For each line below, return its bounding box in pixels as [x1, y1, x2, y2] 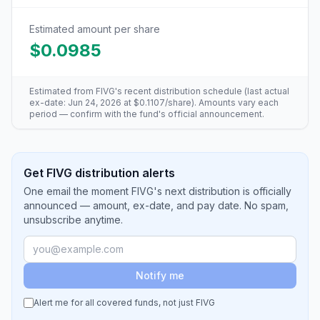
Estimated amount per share [29, 23, 160, 35]
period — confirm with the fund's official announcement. [29, 109, 264, 119]
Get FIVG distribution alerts [24, 166, 175, 180]
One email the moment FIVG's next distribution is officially [24, 185, 291, 197]
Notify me [136, 269, 184, 281]
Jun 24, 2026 [68, 97, 121, 108]
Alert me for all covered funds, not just [34, 297, 196, 308]
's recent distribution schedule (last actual [115, 86, 289, 96]
